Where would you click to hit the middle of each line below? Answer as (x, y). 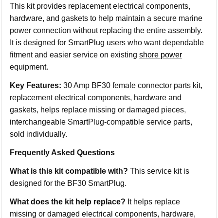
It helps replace (153, 202)
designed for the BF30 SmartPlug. (68, 183)
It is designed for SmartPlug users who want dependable (107, 43)
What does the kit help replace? (68, 202)
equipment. (29, 67)
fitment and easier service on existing (75, 55)
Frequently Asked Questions (63, 153)
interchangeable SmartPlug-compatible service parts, (101, 122)
